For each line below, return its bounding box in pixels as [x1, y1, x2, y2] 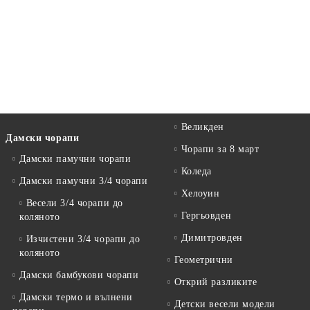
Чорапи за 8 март [181, 144, 259, 155]
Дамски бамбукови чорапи [19, 270, 139, 281]
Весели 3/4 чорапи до [26, 198, 123, 209]
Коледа [181, 166, 212, 177]
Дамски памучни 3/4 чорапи [19, 176, 148, 187]
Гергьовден [181, 210, 232, 221]
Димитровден [181, 232, 243, 244]
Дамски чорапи [6, 133, 80, 144]
